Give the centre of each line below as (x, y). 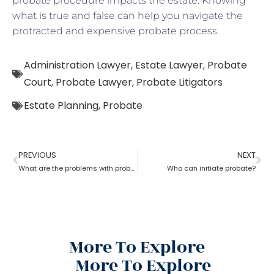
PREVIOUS (37, 155)
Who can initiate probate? (211, 168)
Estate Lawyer (169, 65)
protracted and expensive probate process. (116, 31)
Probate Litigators (180, 82)
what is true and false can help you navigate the (128, 15)
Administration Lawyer (77, 65)
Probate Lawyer (94, 82)
